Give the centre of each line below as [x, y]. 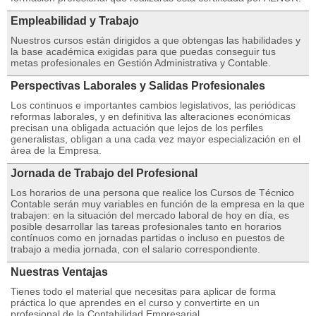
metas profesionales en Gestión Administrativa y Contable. [141, 63]
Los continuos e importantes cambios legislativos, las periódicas [153, 105]
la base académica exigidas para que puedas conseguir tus [143, 51]
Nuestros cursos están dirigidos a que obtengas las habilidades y [156, 40]
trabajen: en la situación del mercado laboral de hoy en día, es [150, 215]
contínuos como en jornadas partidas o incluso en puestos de [148, 238]
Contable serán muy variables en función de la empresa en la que [158, 204]
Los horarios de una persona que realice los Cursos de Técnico [152, 193]
